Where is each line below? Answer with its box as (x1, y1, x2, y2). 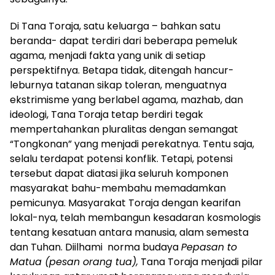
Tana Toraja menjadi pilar (138, 255, 263, 269)
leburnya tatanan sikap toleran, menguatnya (10, 78, 227, 93)
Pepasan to (181, 240, 237, 255)
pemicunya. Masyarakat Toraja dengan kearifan (10, 196, 241, 211)
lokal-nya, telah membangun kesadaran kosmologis (10, 211, 261, 225)
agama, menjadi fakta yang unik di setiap (10, 48, 206, 63)
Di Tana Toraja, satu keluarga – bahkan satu (10, 19, 220, 34)
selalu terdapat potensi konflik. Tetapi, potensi (10, 152, 233, 166)
